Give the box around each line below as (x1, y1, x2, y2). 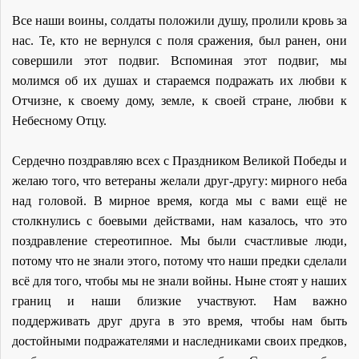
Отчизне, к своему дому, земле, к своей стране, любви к (12, 93, 347, 107)
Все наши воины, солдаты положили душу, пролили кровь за (12, 13, 347, 27)
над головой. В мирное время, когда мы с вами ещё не (12, 193, 347, 208)
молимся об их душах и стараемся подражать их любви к (12, 73, 347, 87)
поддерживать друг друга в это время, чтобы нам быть (12, 313, 347, 328)
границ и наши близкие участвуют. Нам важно (12, 293, 347, 308)
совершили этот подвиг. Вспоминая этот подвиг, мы (12, 53, 347, 67)
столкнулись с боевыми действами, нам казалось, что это (12, 213, 347, 228)
